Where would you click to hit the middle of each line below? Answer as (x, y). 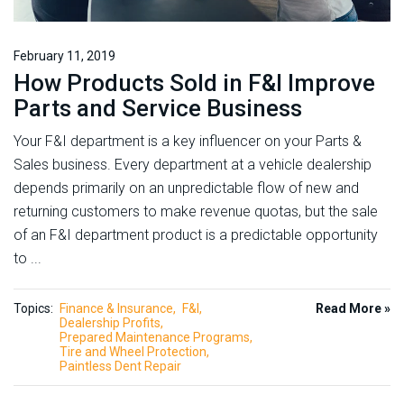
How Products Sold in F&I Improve (194, 83)
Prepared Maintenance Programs (155, 337)
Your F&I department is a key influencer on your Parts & (188, 141)
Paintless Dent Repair (120, 366)
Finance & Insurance (116, 308)
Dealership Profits (110, 322)
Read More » (353, 308)
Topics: (33, 308)
